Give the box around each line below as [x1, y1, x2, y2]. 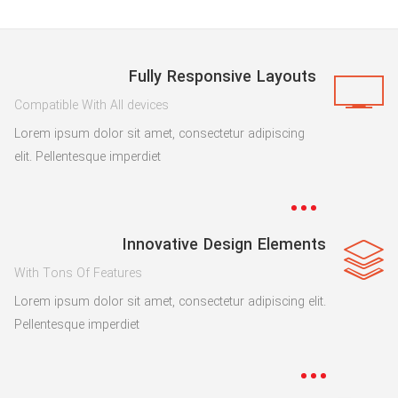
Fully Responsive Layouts [129, 62, 316, 91]
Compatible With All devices [14, 93, 169, 116]
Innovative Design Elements [123, 230, 326, 259]
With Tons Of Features [14, 261, 142, 284]
